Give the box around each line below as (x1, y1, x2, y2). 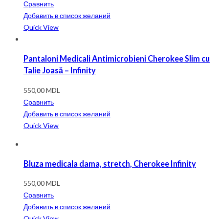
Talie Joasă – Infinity (23, 66, 96, 75)
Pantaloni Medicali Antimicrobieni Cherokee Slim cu (23, 54, 210, 64)
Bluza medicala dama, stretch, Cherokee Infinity (23, 158, 196, 168)
